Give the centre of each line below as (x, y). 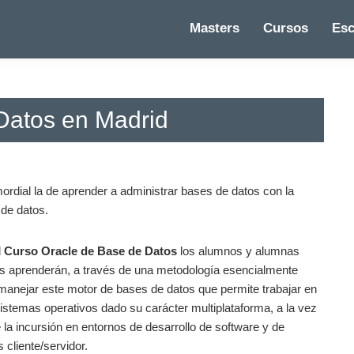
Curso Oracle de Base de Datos (90, 251)
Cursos (286, 28)
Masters (215, 28)
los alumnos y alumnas (238, 251)
